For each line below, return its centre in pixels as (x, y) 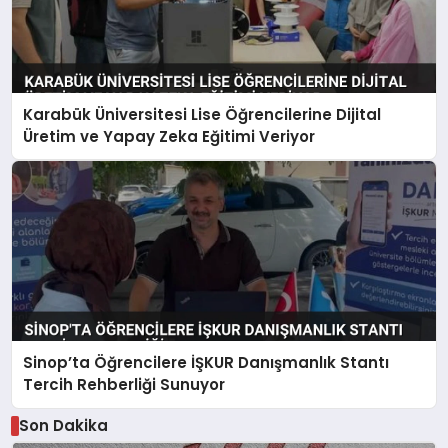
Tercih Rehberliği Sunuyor (124, 385)
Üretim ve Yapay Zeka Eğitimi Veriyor (169, 136)
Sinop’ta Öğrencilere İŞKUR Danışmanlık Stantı (206, 363)
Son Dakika (63, 425)
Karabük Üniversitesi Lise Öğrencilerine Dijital (202, 114)
